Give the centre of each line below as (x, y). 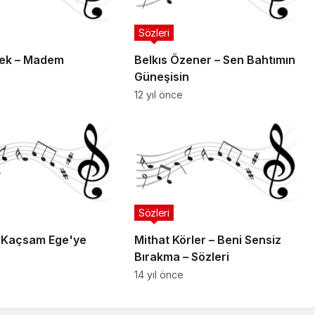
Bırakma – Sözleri (181, 257)
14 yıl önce (159, 275)
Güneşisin (161, 77)
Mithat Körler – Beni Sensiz (207, 240)
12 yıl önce (158, 95)
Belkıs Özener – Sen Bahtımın (214, 60)
